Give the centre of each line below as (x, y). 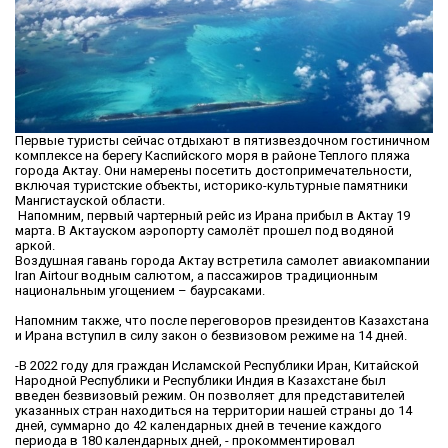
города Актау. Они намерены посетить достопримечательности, (213, 171)
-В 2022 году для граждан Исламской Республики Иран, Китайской (217, 366)
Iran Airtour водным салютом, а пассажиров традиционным (196, 276)
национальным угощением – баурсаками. (140, 291)
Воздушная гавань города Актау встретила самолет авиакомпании (222, 261)
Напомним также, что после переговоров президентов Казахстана (222, 321)
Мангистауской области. (90, 201)
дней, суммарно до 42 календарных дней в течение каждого (198, 426)
